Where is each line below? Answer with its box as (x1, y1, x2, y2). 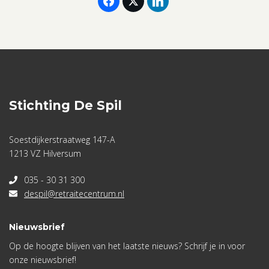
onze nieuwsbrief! (9, 253, 76, 265)
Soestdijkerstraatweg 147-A (9, 134, 115, 145)
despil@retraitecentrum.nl (24, 188, 124, 199)
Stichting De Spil (9, 97, 122, 113)
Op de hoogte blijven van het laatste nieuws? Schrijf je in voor (9, 240, 245, 252)
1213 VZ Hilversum (9, 148, 81, 159)
